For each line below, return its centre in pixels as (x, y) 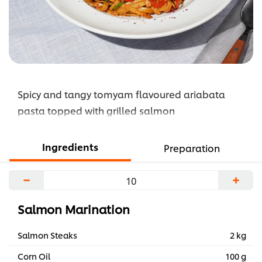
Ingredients (70, 147)
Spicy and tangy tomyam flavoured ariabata (121, 94)
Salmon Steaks (47, 235)
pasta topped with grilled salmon (96, 111)
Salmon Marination (74, 209)
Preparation (192, 148)
